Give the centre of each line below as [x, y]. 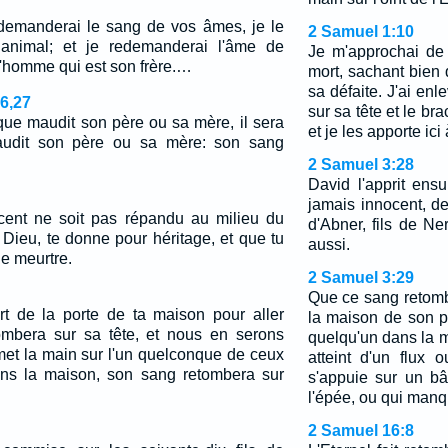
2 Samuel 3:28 [360, 164]
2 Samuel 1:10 [360, 31]
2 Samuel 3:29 [360, 277]
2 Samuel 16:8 [360, 430]
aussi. [328, 244]
